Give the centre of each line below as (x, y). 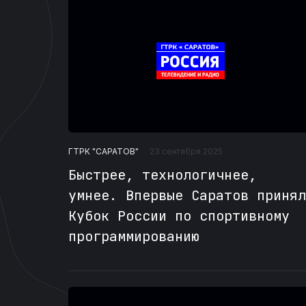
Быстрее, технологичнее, (163, 175)
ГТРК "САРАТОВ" (103, 151)
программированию (134, 237)
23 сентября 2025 (186, 152)
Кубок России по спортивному (179, 216)
